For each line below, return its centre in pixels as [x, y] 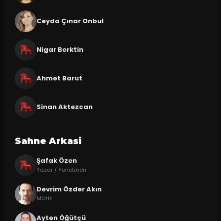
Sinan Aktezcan [64, 107]
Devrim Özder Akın [69, 189]
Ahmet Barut [59, 78]
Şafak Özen [56, 161]
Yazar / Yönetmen [61, 170]
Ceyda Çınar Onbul [70, 21]
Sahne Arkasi [48, 141]
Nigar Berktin [60, 49]
